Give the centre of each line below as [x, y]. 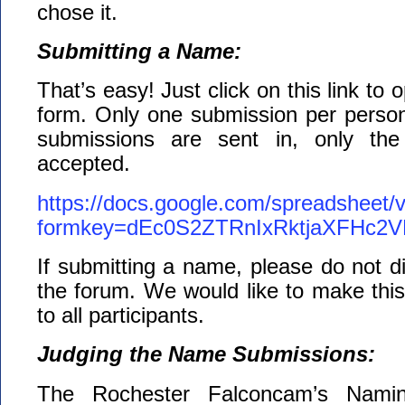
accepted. [84, 164]
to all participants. [121, 315]
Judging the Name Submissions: [206, 354]
